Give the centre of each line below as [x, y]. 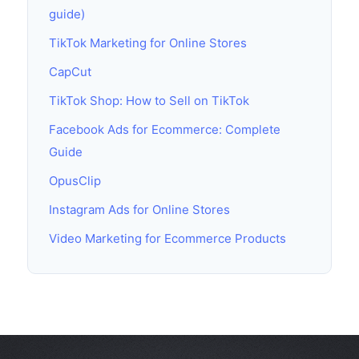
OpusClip [75, 181]
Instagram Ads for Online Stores [139, 210]
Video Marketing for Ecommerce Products [167, 238]
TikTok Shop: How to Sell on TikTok [149, 101]
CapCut [70, 72]
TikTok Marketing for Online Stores [148, 43]
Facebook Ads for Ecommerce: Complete [165, 129]
